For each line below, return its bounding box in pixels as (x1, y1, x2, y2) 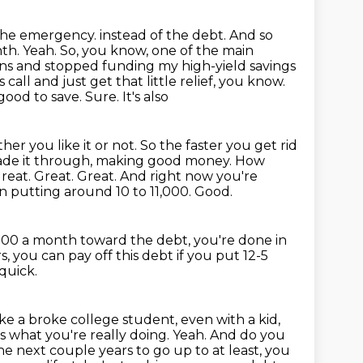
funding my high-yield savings (102, 58, 296, 74)
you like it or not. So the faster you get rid (29, 138, 297, 153)
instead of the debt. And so (100, 28, 273, 43)
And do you (210, 327, 285, 343)
